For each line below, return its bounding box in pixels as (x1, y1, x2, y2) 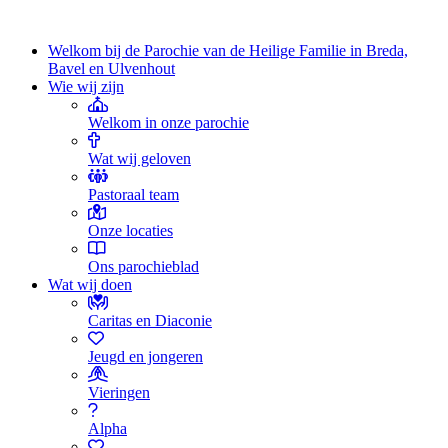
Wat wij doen (48, 276, 132, 293)
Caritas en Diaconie (88, 312, 212, 329)
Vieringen (88, 384, 150, 401)
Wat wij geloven (88, 150, 191, 167)
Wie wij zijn (48, 78, 124, 95)
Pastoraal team (88, 186, 179, 203)
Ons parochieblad (88, 258, 199, 275)
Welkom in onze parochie (88, 114, 249, 131)
